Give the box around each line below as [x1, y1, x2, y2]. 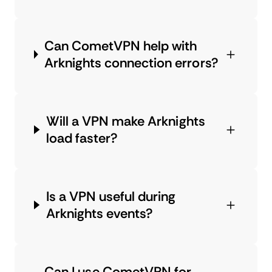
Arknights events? [46, 204, 154, 222]
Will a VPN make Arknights [46, 112, 205, 130]
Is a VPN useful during [46, 187, 176, 205]
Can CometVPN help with [44, 36, 197, 55]
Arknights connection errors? [44, 53, 219, 72]
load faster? [46, 129, 118, 147]
